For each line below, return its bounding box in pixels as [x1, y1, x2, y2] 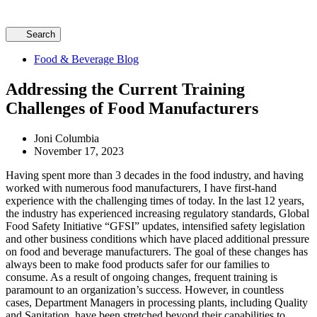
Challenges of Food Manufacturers [6, 99, 258, 118]
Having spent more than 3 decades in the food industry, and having [6, 168, 304, 181]
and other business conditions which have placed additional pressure [6, 232, 309, 245]
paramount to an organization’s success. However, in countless [6, 283, 284, 296]
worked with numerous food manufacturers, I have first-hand [6, 181, 277, 194]
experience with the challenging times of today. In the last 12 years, [6, 194, 304, 207]
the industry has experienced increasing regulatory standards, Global [6, 207, 309, 219]
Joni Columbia [34, 132, 99, 144]
